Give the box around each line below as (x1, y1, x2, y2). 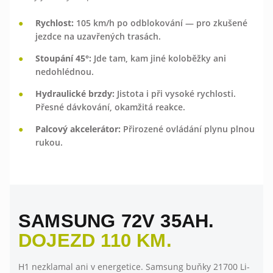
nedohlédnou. (35, 65, 94, 77)
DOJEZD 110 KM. (18, 229, 172, 251)
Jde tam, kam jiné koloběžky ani (91, 52, 226, 64)
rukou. (35, 136, 63, 148)
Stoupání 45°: (35, 52, 91, 64)
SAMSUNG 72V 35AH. (18, 210, 214, 232)
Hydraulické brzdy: (35, 87, 115, 99)
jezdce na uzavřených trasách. (35, 30, 161, 42)
